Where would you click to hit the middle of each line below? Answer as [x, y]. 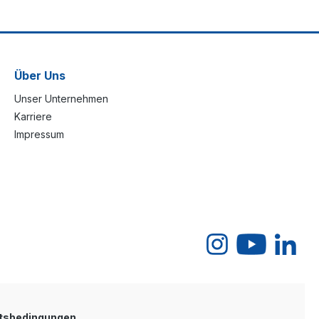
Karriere [33, 116]
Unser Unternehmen [61, 99]
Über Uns [40, 75]
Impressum [39, 134]
